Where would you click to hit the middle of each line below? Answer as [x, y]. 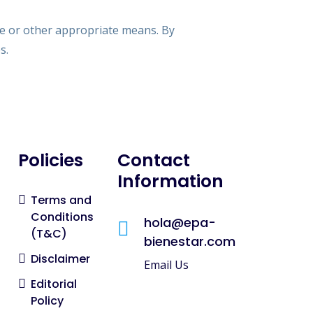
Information [170, 181]
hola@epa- [180, 223]
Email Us [166, 265]
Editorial [54, 284]
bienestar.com [190, 241]
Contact [154, 160]
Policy [47, 301]
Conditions [62, 217]
